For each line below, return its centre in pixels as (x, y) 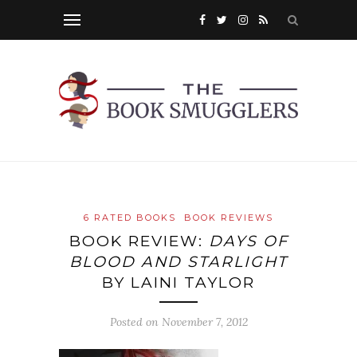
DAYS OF (248, 241)
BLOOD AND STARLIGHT (178, 262)
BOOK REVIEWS (229, 218)
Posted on (135, 322)
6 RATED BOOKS (130, 218)
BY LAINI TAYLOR (178, 283)
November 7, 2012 (204, 322)
